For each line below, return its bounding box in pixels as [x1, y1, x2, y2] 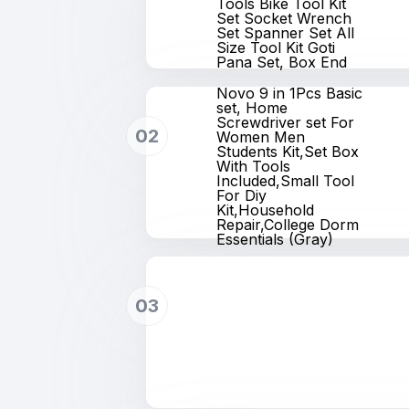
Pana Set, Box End [216, 53, 348, 71]
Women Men [216, 128, 306, 146]
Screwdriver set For [216, 113, 355, 131]
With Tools [216, 157, 291, 175]
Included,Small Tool [216, 172, 355, 190]
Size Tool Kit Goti [216, 38, 336, 57]
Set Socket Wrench [216, 9, 352, 27]
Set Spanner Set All [216, 24, 355, 42]
